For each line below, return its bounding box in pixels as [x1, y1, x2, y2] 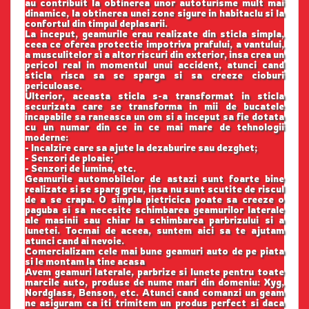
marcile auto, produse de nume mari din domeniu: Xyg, [25, 277, 284, 288]
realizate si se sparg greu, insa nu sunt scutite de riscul [25, 183, 284, 195]
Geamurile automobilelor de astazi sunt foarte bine [25, 173, 284, 185]
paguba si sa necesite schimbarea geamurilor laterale [25, 204, 284, 216]
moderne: [25, 132, 68, 143]
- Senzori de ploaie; [25, 152, 113, 164]
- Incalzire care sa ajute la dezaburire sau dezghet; [25, 142, 257, 154]
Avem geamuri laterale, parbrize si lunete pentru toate [25, 266, 284, 278]
